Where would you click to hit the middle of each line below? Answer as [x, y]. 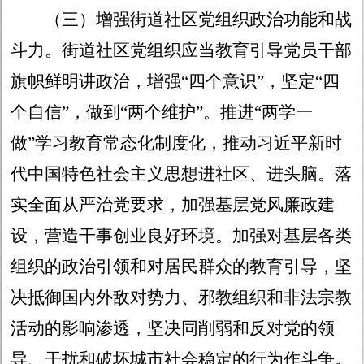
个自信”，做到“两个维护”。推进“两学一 [162, 113]
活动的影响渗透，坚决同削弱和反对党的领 [173, 329]
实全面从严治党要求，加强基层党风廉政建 [173, 205]
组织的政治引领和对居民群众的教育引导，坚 [182, 267]
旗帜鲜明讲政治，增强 [96, 82]
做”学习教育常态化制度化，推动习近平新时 [177, 143]
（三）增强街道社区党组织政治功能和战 [199, 20]
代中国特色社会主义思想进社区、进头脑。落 [182, 174]
